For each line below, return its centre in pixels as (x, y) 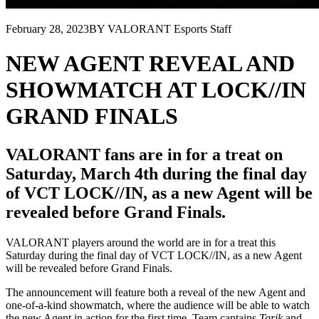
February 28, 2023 (47, 29)
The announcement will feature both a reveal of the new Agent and (156, 292)
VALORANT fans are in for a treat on (144, 154)
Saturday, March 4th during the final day (156, 173)
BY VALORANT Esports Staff (160, 29)
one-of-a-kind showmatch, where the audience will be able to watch (158, 305)
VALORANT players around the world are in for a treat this (141, 242)
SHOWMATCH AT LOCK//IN (156, 90)
